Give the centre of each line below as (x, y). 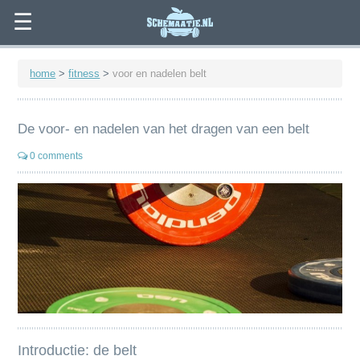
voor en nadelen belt (160, 74)
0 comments (55, 156)
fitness (84, 74)
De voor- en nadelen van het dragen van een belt (164, 129)
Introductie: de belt (78, 350)
